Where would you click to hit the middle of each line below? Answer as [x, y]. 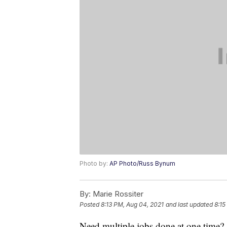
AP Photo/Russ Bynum [142, 164]
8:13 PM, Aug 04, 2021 [132, 205]
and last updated [189, 205]
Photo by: [94, 164]
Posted [90, 205]
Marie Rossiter [117, 194]
